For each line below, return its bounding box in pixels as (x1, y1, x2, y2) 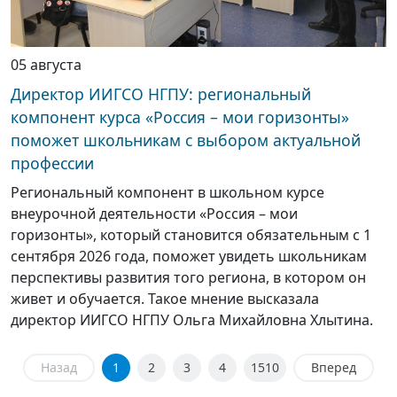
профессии (11, 152, 94, 175)
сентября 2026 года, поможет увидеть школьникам (11, 246, 367, 267)
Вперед (311, 359, 356, 377)
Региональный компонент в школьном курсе (11, 183, 324, 203)
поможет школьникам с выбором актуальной (11, 129, 361, 152)
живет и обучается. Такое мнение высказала (11, 289, 319, 309)
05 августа (11, 55, 82, 75)
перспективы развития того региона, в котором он (11, 268, 366, 288)
